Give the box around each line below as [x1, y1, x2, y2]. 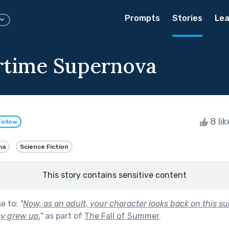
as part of [43, 211, 84, 221]
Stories [172, 13, 202, 23]
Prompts [125, 13, 160, 23]
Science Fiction [20, 143, 68, 150]
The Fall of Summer [84, 211, 159, 221]
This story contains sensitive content [42, 170, 187, 180]
